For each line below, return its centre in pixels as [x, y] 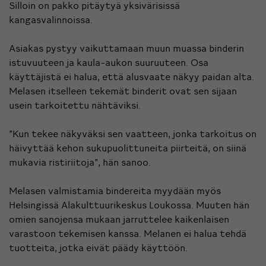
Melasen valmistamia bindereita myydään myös [115, 191]
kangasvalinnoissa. [51, 20]
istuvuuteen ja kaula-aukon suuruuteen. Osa [109, 63]
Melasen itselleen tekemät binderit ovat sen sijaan [123, 91]
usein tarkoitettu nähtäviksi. [75, 105]
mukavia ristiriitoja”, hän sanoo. [80, 162]
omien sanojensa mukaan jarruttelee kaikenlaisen [119, 219]
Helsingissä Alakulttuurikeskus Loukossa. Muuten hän [129, 205]
